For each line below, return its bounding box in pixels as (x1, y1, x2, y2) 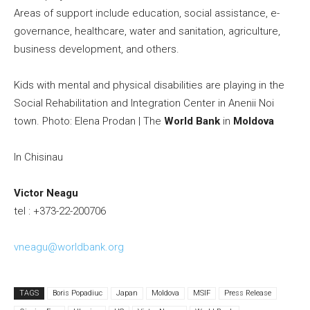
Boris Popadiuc (53, 289, 102, 298)
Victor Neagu (14, 187, 78, 200)
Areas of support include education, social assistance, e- (14, 7, 280, 20)
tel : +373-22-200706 (14, 205, 106, 218)
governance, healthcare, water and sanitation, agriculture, (14, 25, 280, 38)
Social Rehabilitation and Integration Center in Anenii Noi (14, 97, 274, 110)
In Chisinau (14, 151, 63, 164)
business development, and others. (14, 43, 179, 56)
